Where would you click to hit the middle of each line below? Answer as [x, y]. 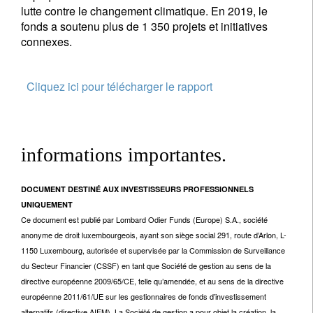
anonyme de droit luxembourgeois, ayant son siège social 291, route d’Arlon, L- [154, 235]
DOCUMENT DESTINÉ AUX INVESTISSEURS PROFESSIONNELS [137, 189]
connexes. [46, 42]
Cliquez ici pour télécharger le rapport [119, 86]
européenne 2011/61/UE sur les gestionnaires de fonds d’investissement [144, 296]
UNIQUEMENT [47, 204]
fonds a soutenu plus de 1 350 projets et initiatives [144, 26]
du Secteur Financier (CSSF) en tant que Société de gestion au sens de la [146, 265]
